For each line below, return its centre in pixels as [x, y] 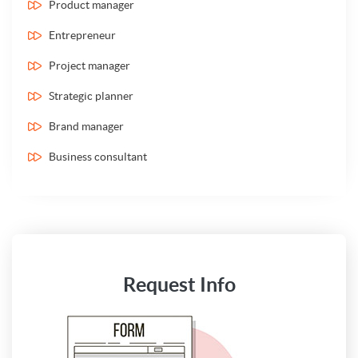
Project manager [89, 66]
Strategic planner [91, 96]
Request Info [179, 284]
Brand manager [86, 126]
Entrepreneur [82, 35]
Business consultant [98, 157]
